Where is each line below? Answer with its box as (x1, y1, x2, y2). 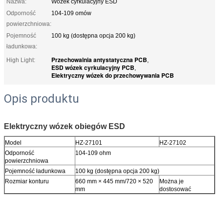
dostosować (159, 185, 191, 193)
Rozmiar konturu (5, 177, 49, 185)
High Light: (6, 56, 35, 64)
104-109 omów (51, 9, 91, 17)
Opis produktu (4, 91, 79, 106)
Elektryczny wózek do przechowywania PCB (51, 70, 174, 80)
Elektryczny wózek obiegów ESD (4, 122, 125, 131)
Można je (159, 177, 184, 185)
